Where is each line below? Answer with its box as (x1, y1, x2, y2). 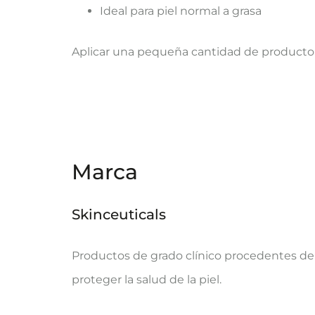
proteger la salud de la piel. (72, 273, 221, 286)
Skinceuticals (72, 206, 166, 223)
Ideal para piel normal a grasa (100, 4, 262, 18)
